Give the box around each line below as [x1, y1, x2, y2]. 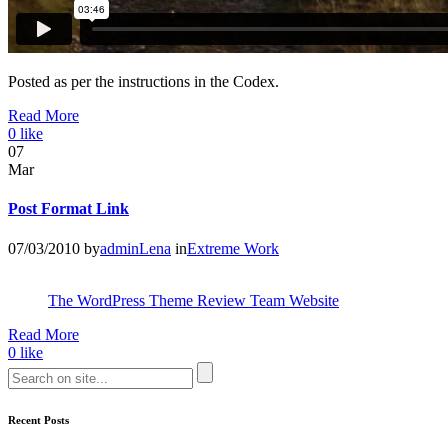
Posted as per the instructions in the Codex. [8, 73, 279, 91]
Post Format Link [8, 200, 129, 218]
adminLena [100, 239, 171, 257]
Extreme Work [187, 239, 279, 257]
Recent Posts [8, 413, 69, 426]
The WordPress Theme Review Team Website [48, 291, 339, 309]
